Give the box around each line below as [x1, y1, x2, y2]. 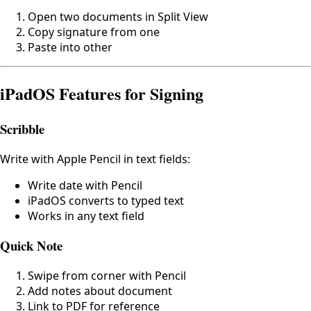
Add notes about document [28, 283, 172, 299]
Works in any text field [28, 208, 144, 224]
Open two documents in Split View [28, 9, 208, 25]
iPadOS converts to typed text [28, 192, 184, 208]
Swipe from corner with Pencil [28, 268, 186, 284]
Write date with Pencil [28, 177, 142, 193]
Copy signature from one [28, 24, 160, 40]
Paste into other [28, 40, 112, 56]
